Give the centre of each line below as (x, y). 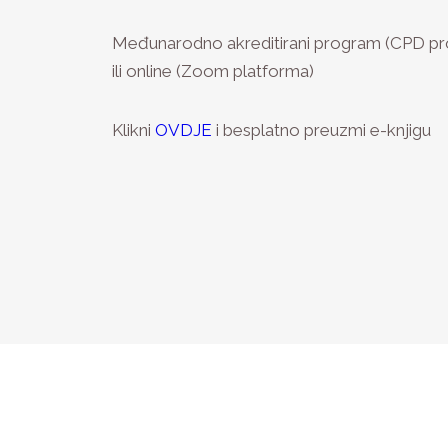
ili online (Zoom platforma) (213, 70)
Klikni (133, 129)
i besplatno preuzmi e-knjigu (321, 129)
